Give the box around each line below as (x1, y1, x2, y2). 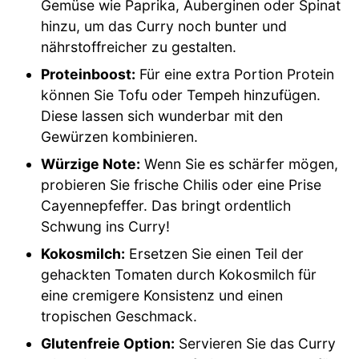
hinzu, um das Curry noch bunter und (41, 17, 288, 34)
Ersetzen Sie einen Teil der (125, 244, 305, 262)
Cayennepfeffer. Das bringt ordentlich (41, 196, 292, 214)
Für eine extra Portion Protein (135, 65, 335, 83)
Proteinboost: (41, 65, 136, 83)
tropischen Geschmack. (41, 307, 198, 325)
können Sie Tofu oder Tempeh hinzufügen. (41, 86, 321, 103)
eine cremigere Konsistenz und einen (41, 286, 284, 304)
